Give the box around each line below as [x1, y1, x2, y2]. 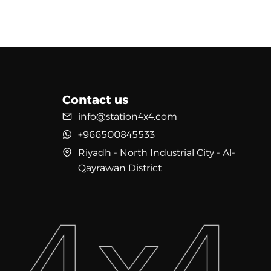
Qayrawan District [77, 162, 162, 174]
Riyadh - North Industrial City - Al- [77, 147, 235, 158]
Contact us [62, 93, 128, 107]
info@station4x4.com [77, 111, 177, 122]
